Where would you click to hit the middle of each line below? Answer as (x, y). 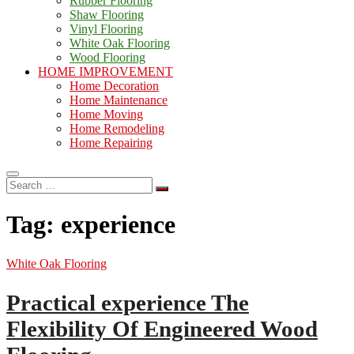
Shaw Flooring (107, 15)
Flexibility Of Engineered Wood (162, 328)
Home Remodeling (117, 128)
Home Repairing (111, 143)
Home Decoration (114, 86)
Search (23, 183)
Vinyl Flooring (106, 29)
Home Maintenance (119, 100)
